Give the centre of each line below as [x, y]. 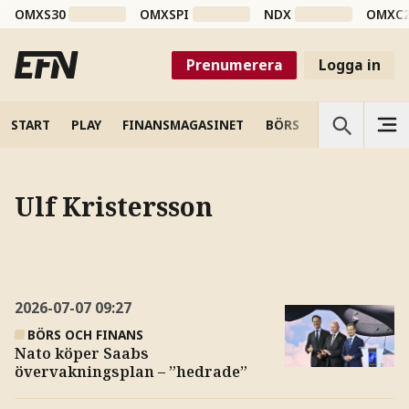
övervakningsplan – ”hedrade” [131, 371]
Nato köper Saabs [81, 353]
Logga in [349, 64]
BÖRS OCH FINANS [86, 334]
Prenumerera [234, 64]
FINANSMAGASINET [184, 124]
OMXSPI [165, 15]
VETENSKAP [357, 124]
